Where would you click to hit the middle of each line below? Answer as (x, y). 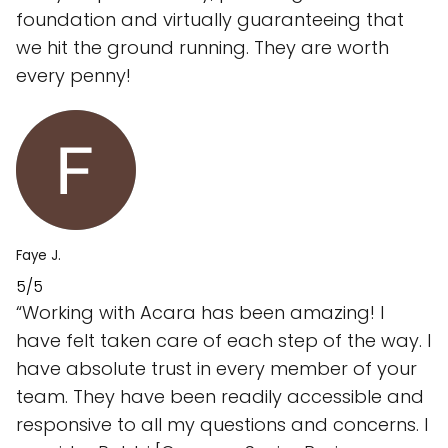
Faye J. (38, 256)
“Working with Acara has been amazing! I (200, 313)
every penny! (73, 76)
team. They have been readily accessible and (220, 397)
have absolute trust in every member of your (216, 369)
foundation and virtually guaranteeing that (210, 20)
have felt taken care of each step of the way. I (223, 341)
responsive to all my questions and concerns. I (222, 425)
